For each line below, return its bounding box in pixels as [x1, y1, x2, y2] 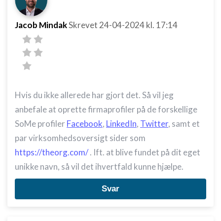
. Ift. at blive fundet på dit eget [88, 147, 200, 157]
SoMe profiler [15, 118, 67, 129]
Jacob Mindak [15, 20, 67, 30]
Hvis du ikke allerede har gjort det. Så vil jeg [15, 90, 174, 100]
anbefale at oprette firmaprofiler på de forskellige [15, 104, 197, 114]
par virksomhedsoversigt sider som [15, 133, 146, 143]
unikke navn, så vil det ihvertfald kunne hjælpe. [15, 161, 185, 172]
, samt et [168, 118, 200, 129]
